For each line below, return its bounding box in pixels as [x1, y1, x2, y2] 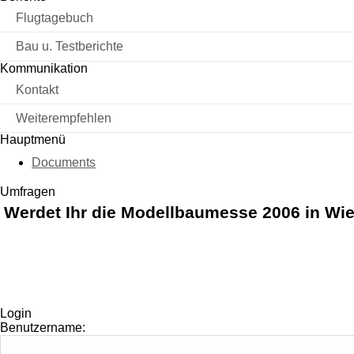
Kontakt [16, 82, 58, 96]
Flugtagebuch [16, 11, 93, 25]
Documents [32, 156, 96, 170]
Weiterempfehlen [16, 111, 111, 125]
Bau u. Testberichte [16, 40, 123, 54]
